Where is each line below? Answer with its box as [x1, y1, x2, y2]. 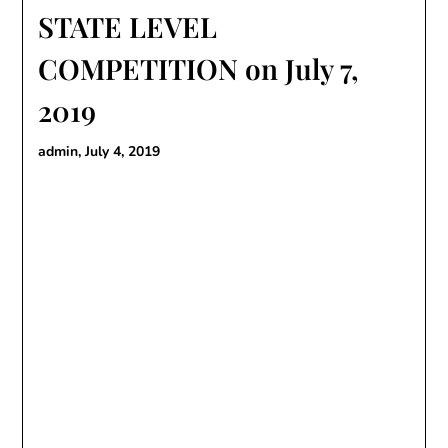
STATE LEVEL [38, 8, 218, 45]
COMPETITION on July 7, [38, 50, 360, 87]
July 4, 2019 [85, 142, 161, 161]
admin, [38, 142, 86, 161]
